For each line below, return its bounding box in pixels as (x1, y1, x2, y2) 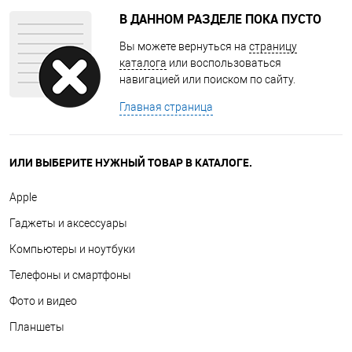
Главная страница (119, 101, 213, 113)
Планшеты (9, 321, 64, 333)
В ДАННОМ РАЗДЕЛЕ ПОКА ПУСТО (119, 10, 321, 27)
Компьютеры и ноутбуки (9, 243, 135, 255)
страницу (249, 40, 297, 53)
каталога (119, 57, 167, 69)
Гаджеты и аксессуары (9, 217, 127, 229)
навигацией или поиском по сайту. (119, 73, 295, 86)
